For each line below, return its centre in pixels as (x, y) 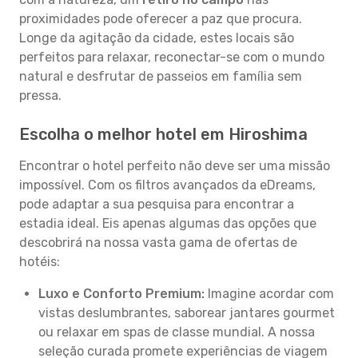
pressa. (40, 95)
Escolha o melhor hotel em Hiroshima (163, 134)
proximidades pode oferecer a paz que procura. (161, 19)
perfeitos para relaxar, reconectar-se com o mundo (172, 57)
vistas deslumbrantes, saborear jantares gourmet (187, 313)
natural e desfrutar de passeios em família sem (161, 76)
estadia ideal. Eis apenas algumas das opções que (168, 223)
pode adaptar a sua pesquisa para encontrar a (157, 204)
